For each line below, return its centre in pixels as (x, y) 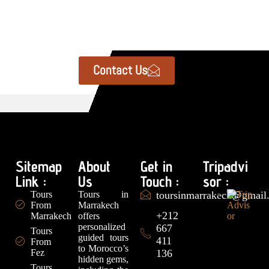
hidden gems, (103, 259)
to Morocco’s (103, 248)
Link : (31, 181)
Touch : (160, 181)
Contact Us (120, 70)
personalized (102, 226)
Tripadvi (225, 166)
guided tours (103, 237)
